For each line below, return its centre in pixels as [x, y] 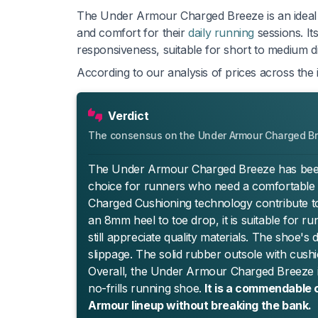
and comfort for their [133, 32]
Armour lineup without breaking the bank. [200, 305]
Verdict [128, 115]
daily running [221, 32]
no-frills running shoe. [147, 288]
